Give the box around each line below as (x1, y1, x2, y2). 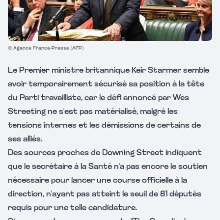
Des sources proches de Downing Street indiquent (8, 149, 202, 157)
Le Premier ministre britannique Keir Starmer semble (8, 67, 209, 75)
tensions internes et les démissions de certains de (8, 122, 201, 130)
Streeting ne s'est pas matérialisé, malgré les (8, 108, 178, 116)
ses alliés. (8, 136, 42, 143)
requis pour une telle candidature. (8, 204, 137, 212)
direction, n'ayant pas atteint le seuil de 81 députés (8, 191, 201, 198)
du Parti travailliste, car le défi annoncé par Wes (8, 94, 189, 102)
